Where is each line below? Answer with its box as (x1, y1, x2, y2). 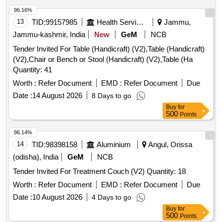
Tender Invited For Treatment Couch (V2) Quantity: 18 (147, 167, 186, 176)
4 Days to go (92, 193, 131, 202)
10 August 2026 (32, 193, 82, 202)
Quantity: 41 (13, 65, 52, 74)
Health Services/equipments (136, 18, 144, 27)
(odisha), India (13, 153, 58, 162)
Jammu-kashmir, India (13, 30, 85, 39)
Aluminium (97, 140, 131, 149)
